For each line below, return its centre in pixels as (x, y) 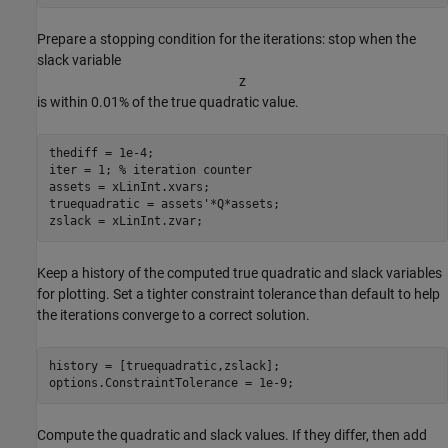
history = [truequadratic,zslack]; (164, 366)
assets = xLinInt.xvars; (129, 187)
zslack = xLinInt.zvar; (125, 221)
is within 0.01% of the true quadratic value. (168, 101)
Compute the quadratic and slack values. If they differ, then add (232, 434)
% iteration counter (185, 170)
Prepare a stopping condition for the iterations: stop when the (226, 38)
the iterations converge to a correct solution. (173, 314)
